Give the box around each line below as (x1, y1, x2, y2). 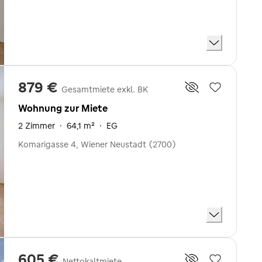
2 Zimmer (18, 120, 55, 131)
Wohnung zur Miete (18, 102, 108, 114)
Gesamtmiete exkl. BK (61, 84, 148, 95)
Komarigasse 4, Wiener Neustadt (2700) (18, 139, 176, 150)
